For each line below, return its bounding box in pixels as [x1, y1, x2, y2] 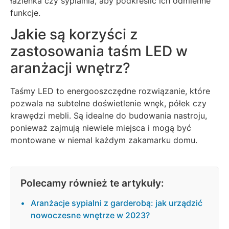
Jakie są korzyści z [10, 26, 138, 43]
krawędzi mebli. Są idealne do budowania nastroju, [10, 110, 207, 121]
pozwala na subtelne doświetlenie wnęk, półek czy [10, 98, 207, 109]
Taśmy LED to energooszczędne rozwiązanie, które [10, 86, 210, 97]
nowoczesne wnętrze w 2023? [31, 210, 150, 221]
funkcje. [10, 8, 40, 18]
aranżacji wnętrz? [10, 59, 130, 77]
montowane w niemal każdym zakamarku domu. [10, 135, 197, 146]
